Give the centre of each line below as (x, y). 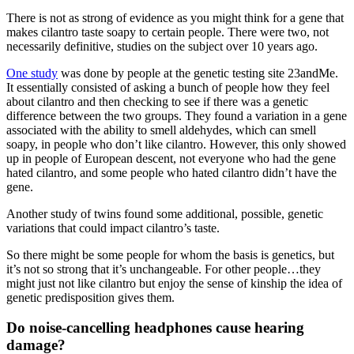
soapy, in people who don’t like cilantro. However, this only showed (176, 144)
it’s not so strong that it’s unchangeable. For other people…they (164, 269)
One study (32, 73)
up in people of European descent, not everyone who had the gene (171, 158)
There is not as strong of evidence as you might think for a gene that (175, 17)
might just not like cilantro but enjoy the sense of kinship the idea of (174, 283)
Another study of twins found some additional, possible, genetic (165, 213)
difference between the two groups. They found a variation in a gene (177, 115)
